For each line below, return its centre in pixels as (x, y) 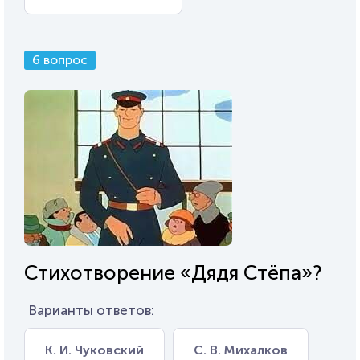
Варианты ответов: (91, 310)
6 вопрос (60, 60)
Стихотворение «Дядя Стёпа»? (173, 273)
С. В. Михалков (241, 350)
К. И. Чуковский (94, 350)
